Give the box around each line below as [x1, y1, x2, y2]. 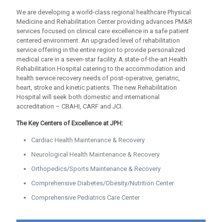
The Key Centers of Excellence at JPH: [16, 119, 123, 127]
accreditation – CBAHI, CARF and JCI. [16, 103, 123, 110]
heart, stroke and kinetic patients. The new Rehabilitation [16, 84, 177, 91]
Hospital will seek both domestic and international [16, 93, 160, 101]
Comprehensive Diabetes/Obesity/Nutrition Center [31, 179, 174, 187]
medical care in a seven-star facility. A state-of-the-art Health [16, 55, 187, 63]
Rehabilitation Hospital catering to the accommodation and [16, 65, 185, 72]
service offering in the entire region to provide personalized [16, 46, 185, 54]
